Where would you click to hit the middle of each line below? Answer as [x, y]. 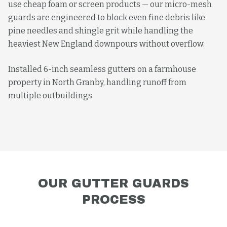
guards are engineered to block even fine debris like [107, 17]
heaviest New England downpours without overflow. [106, 44]
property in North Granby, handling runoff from [97, 82]
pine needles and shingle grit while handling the [101, 31]
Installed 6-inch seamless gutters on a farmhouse [102, 69]
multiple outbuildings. [51, 96]
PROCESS [113, 200]
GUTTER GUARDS [130, 183]
